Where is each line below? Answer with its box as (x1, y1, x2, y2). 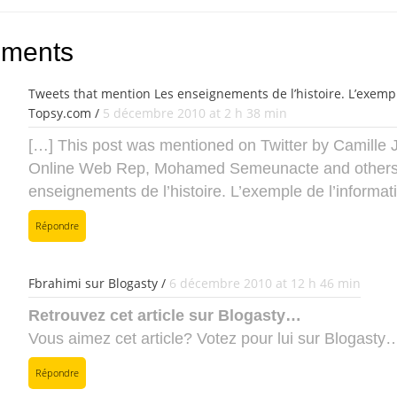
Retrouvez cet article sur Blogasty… (28, 307, 301, 324)
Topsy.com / (28, 105, 103, 121)
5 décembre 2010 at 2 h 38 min (103, 105, 287, 121)
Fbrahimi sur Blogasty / (28, 275, 169, 292)
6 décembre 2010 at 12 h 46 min (169, 275, 361, 292)
